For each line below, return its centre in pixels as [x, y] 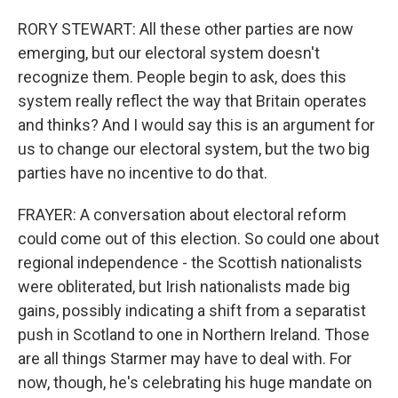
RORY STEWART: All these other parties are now [186, 29]
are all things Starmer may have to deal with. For [185, 358]
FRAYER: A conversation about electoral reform [182, 215]
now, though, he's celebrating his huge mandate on [195, 382]
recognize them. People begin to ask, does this [182, 77]
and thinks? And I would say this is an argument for [196, 125]
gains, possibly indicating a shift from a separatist [192, 310]
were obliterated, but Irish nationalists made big [184, 287]
